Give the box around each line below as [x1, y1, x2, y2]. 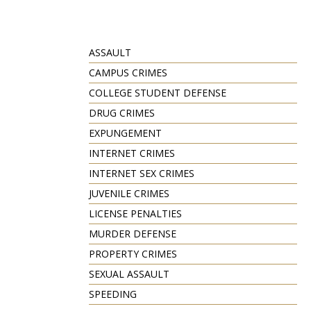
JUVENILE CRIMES [89, 186, 169, 200]
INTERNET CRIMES [89, 146, 175, 160]
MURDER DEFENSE [89, 226, 176, 240]
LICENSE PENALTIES [89, 206, 182, 220]
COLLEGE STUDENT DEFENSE [89, 85, 226, 99]
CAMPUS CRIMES [89, 65, 167, 79]
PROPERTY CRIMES [89, 246, 177, 260]
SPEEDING [89, 287, 137, 301]
